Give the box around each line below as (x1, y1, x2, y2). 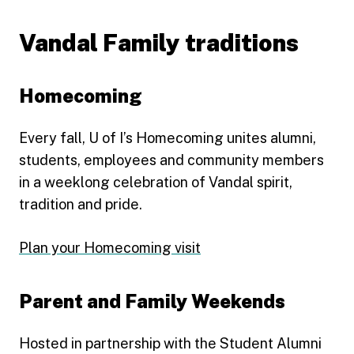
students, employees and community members (19, 151, 324, 168)
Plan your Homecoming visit (19, 239, 201, 256)
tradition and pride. (19, 195, 142, 213)
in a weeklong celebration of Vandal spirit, (19, 173, 292, 190)
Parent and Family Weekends (19, 289, 285, 312)
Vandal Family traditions (19, 28, 299, 57)
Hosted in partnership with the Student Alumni (19, 334, 322, 352)
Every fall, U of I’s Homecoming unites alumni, (19, 129, 316, 146)
